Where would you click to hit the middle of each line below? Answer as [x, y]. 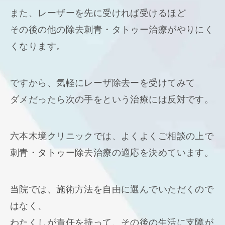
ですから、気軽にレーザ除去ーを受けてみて [103, 83]
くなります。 [38, 46]
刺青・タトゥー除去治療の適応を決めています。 [112, 153]
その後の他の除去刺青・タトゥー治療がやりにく [112, 30]
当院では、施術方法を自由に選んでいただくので [112, 189]
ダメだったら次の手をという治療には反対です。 [112, 99]
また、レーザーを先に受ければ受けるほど [98, 13]
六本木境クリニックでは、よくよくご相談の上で [112, 136]
